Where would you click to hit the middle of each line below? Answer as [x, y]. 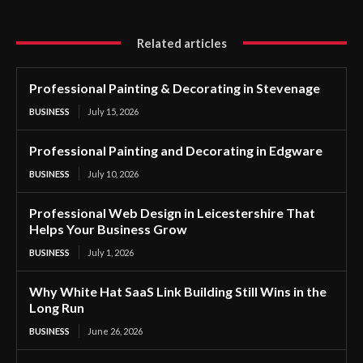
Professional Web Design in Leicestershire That [172, 212]
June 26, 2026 [115, 331]
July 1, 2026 [111, 252]
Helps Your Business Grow [108, 228]
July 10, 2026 [113, 173]
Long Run [57, 307]
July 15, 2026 [113, 111]
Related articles [181, 43]
